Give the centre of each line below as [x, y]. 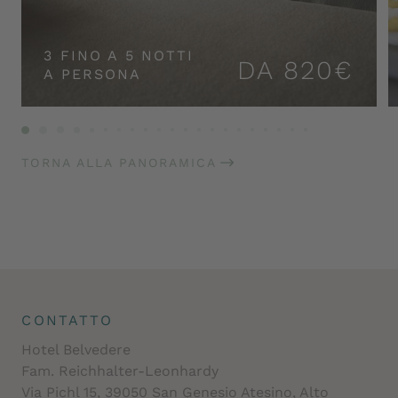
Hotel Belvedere [76, 350]
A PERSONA [93, 75]
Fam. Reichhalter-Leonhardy [120, 371]
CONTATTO [68, 321]
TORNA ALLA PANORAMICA [119, 162]
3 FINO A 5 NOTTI [119, 56]
